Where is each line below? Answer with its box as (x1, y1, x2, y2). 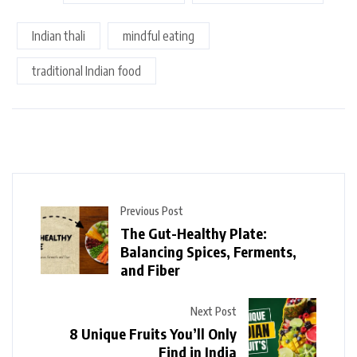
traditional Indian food (32, 62, 141, 79)
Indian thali (32, 27, 85, 44)
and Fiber (120, 260, 180, 279)
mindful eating (123, 27, 194, 44)
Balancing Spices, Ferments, (120, 241, 296, 261)
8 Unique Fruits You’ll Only (69, 324, 237, 343)
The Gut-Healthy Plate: (120, 223, 267, 242)
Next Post (190, 304, 237, 319)
